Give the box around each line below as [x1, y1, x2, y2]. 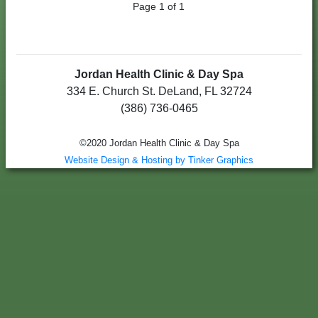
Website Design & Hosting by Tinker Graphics [65, 155, 253, 166]
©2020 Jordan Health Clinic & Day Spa [79, 138, 239, 149]
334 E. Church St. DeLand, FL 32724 [66, 85, 252, 98]
